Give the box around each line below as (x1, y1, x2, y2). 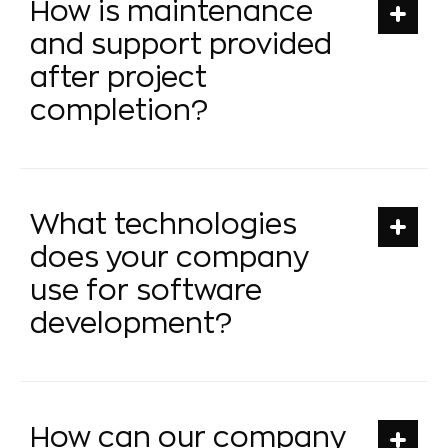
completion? (30, 96, 208, 125)
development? (30, 309, 232, 338)
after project (30, 63, 207, 92)
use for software (30, 276, 262, 305)
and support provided (30, 30, 332, 59)
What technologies (30, 210, 297, 239)
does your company (30, 243, 309, 272)
